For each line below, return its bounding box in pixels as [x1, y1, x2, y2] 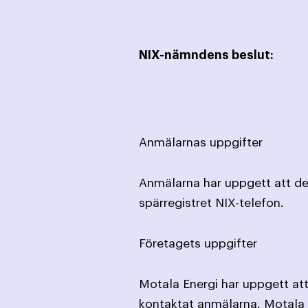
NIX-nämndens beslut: [139, 49, 274, 61]
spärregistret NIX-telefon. [139, 197, 284, 209]
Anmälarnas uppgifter [139, 136, 263, 148]
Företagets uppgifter [139, 237, 257, 250]
